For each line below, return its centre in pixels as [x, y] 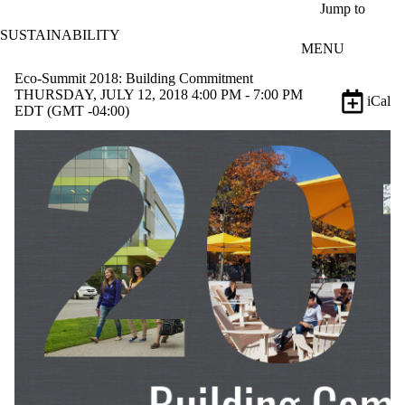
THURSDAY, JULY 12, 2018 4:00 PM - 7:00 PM [159, 94]
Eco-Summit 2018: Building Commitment [134, 78]
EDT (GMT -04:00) [72, 110]
